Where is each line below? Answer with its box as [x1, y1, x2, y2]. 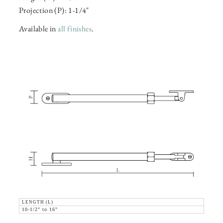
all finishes [58, 23, 92, 34]
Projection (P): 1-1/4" [19, 5, 89, 16]
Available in [19, 23, 58, 34]
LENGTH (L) [22, 200, 53, 205]
